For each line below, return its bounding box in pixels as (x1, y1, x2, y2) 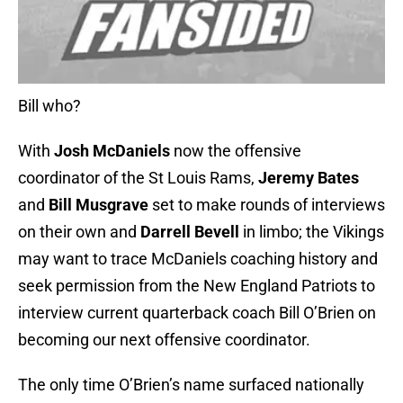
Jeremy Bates (258, 168, 359, 188)
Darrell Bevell (140, 222, 239, 242)
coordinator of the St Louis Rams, (18, 168, 258, 188)
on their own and (18, 222, 140, 242)
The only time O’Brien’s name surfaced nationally (18, 375, 364, 395)
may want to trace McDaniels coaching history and (18, 249, 378, 269)
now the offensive (170, 141, 301, 161)
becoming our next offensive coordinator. (18, 330, 310, 350)
